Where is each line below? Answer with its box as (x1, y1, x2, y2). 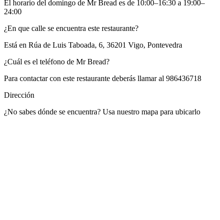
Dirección (4, 91, 34, 100)
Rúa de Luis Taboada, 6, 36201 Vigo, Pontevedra (28, 41, 182, 50)
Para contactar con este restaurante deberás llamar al (4, 74, 166, 83)
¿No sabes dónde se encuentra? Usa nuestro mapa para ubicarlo (4, 108, 200, 116)
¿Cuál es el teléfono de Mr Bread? (4, 57, 110, 66)
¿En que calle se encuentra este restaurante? (4, 24, 138, 33)
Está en (4, 41, 28, 50)
